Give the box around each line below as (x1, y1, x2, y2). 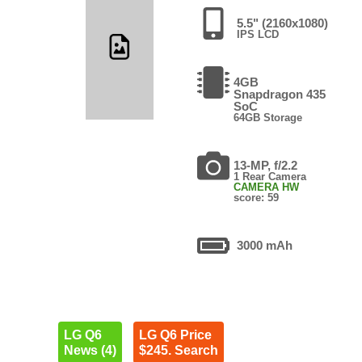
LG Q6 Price (138, 327, 212, 342)
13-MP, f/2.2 (233, 158, 297, 172)
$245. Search (138, 343, 218, 357)
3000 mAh (236, 238, 293, 252)
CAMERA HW (233, 180, 299, 193)
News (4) (63, 343, 116, 357)
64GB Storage (233, 111, 302, 124)
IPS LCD (236, 27, 279, 40)
